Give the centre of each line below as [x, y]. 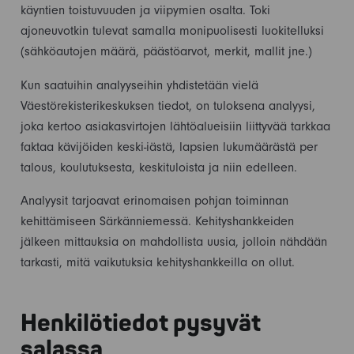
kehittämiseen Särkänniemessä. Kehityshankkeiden [157, 223]
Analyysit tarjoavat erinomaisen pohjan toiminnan [154, 203]
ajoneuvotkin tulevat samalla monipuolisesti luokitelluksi [172, 33]
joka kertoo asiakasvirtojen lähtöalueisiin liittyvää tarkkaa [175, 128]
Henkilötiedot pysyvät [140, 323]
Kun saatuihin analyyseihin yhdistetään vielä [139, 87]
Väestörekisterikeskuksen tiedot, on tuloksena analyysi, [168, 107]
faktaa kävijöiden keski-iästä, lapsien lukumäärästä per [169, 148]
